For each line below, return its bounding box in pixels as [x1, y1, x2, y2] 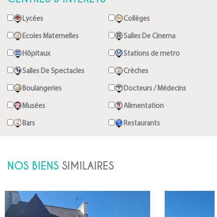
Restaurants [124, 120, 160, 127]
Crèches [124, 68, 149, 75]
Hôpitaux [22, 50, 51, 58]
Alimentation [124, 103, 164, 110]
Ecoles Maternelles [22, 33, 79, 40]
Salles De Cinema [124, 33, 176, 40]
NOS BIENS [7, 159, 59, 172]
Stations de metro [124, 50, 180, 58]
